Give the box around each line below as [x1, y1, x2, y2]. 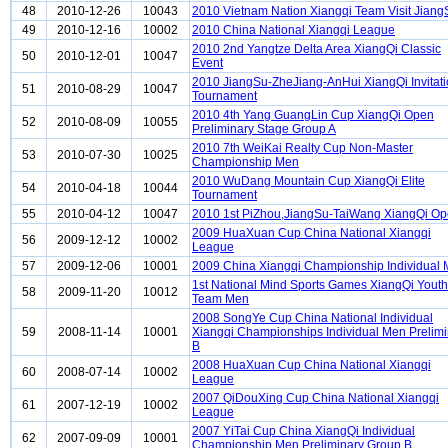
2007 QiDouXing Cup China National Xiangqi [192, 391, 439, 405]
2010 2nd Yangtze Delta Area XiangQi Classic [192, 42, 441, 56]
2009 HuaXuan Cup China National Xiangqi [192, 226, 431, 240]
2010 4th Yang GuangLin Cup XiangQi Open [192, 108, 434, 122]
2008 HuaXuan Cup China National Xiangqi [192, 358, 431, 372]
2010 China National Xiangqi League [192, 23, 395, 37]
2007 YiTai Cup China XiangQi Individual [192, 424, 415, 438]
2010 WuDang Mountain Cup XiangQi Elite [192, 174, 425, 188]
